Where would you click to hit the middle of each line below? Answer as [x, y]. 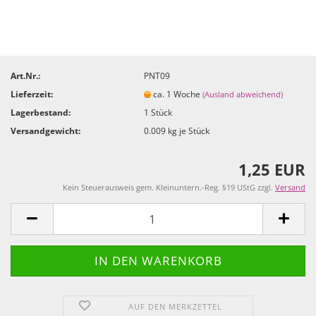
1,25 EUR [272, 169]
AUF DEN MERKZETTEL [176, 306]
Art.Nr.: [25, 75]
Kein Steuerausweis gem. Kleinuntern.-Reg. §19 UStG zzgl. [169, 187]
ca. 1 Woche [178, 94]
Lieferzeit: [32, 94]
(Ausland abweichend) [243, 94]
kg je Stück [188, 130]
